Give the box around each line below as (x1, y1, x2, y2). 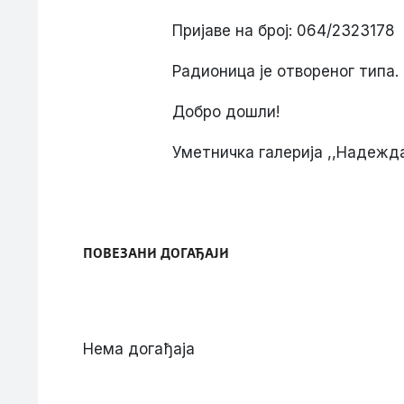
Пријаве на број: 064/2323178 (171, 22, 395, 40)
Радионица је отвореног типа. (171, 62, 399, 80)
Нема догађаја (83, 340, 195, 358)
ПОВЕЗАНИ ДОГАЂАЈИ (83, 247, 229, 262)
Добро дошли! (171, 103, 280, 121)
